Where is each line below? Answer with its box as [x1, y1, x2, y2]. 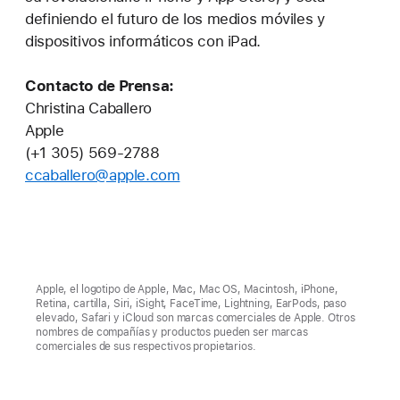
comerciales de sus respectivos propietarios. [36, 339, 256, 353]
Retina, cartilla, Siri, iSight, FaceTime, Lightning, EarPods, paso [36, 296, 347, 310]
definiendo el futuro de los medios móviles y [25, 9, 325, 28]
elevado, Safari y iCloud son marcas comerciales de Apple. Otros [36, 311, 355, 324]
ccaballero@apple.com [25, 165, 180, 184]
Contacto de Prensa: [25, 76, 174, 95]
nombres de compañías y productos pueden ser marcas [36, 325, 309, 338]
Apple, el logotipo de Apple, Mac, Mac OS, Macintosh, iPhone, [36, 282, 338, 296]
